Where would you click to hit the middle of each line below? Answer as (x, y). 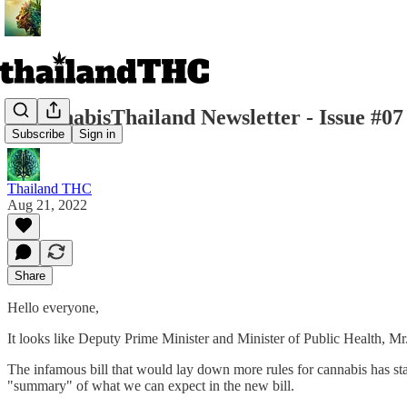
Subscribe (38, 134)
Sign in (97, 134)
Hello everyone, (53, 307)
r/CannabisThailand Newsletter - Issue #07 (205, 117)
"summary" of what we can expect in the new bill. (151, 385)
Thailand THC (50, 188)
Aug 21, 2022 (47, 204)
